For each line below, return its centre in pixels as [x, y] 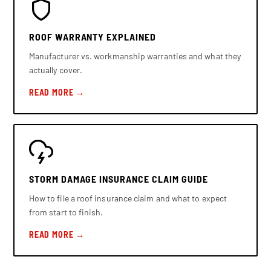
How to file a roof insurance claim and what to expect [128, 198]
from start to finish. [66, 212]
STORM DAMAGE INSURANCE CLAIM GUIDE [118, 178]
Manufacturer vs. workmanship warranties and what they [135, 56]
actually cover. [56, 70]
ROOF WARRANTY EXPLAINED [92, 36]
